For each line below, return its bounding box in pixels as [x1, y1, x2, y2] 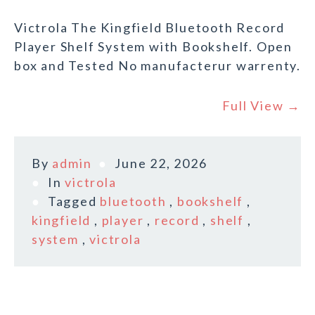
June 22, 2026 [115, 155, 207, 172]
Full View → [222, 98, 301, 114]
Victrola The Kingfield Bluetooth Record [14, 20, 285, 36]
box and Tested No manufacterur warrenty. [14, 58, 301, 74]
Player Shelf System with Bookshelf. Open [14, 39, 292, 55]
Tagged [47, 193, 101, 210]
